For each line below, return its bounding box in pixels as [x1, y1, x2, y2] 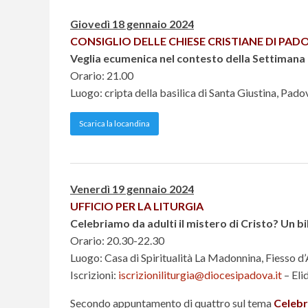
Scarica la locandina [79, 118, 150, 129]
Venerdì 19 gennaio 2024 [70, 182, 194, 196]
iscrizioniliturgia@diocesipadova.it [118, 268, 282, 282]
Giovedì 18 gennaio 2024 [70, 17, 194, 31]
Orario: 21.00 [70, 69, 133, 82]
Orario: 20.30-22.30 [70, 234, 164, 247]
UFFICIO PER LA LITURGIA [70, 199, 203, 213]
